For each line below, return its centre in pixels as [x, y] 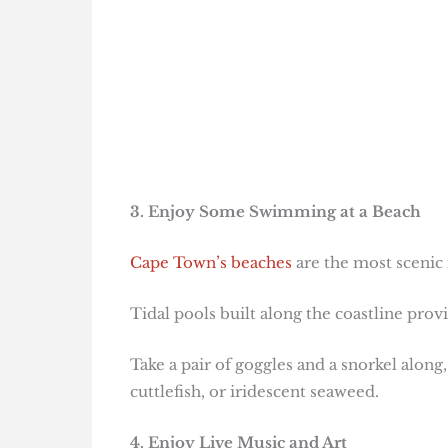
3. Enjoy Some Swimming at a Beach [275, 212]
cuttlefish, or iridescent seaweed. [254, 392]
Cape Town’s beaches [210, 263]
